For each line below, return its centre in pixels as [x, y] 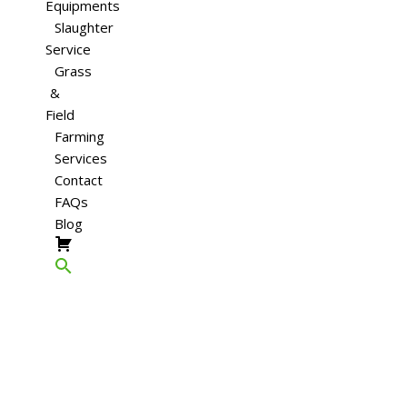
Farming [79, 137]
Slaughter [84, 28]
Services [81, 159]
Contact [79, 180]
